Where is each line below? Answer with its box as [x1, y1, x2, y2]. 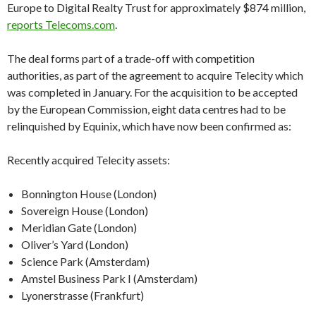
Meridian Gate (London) [21, 221, 137, 234]
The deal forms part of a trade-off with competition [7, 51, 255, 65]
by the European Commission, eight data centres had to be [7, 102, 286, 116]
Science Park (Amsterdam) [21, 255, 150, 268]
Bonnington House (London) [21, 187, 157, 200]
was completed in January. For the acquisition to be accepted [7, 85, 298, 99]
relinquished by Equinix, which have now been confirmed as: [7, 119, 291, 133]
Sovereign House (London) [21, 204, 148, 217]
